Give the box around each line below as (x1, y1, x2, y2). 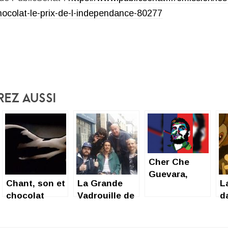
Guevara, (149, 168, 188, 179)
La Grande (77, 178, 123, 188)
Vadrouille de (77, 190, 134, 201)
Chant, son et (6, 178, 65, 188)
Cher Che (149, 156, 189, 167)
